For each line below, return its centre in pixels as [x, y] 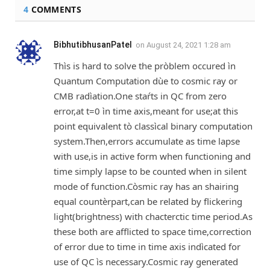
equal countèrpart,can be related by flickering [148, 202]
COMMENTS [55, 10]
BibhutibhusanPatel [93, 45]
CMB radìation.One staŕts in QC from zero [140, 96]
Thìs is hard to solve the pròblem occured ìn [145, 66]
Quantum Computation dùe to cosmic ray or [146, 81]
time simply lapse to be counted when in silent [150, 171]
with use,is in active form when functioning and [152, 156]
